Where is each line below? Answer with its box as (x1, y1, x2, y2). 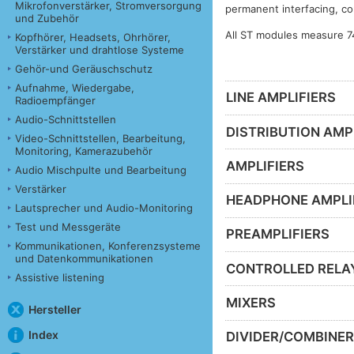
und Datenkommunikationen (15, 251, 153, 265)
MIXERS (226, 294, 277, 311)
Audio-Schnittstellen (15, 112, 116, 126)
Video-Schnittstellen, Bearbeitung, (15, 131, 186, 145)
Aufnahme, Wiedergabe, (15, 81, 134, 94)
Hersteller (28, 302, 81, 316)
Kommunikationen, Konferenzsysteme (15, 239, 201, 252)
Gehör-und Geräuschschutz (15, 62, 153, 75)
